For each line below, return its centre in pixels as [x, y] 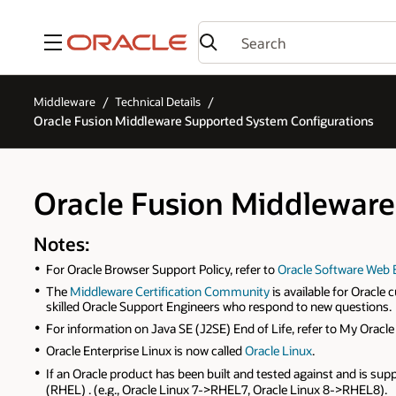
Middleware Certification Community [169, 291]
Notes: [61, 243]
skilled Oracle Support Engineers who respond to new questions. [218, 306]
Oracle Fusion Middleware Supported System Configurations [204, 120]
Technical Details [158, 102]
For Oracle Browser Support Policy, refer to [161, 269]
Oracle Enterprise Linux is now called [145, 351]
